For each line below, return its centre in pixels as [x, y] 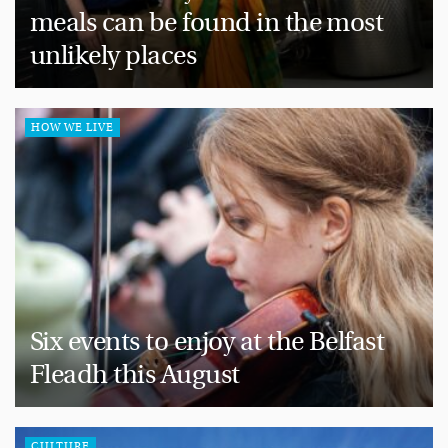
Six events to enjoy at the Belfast [207, 342]
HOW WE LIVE [72, 128]
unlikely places [113, 56]
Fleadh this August [140, 375]
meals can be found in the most [207, 23]
